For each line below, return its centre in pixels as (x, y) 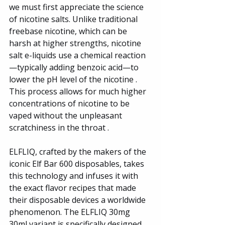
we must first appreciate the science (77, 7)
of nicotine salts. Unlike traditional (74, 19)
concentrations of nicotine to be (70, 103)
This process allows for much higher (79, 91)
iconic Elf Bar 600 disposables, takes (78, 163)
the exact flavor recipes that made (74, 188)
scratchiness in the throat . (59, 127)
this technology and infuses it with (75, 176)
